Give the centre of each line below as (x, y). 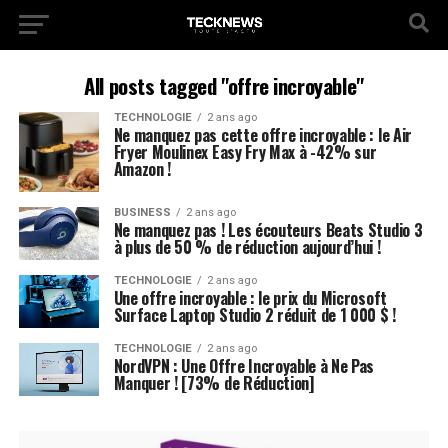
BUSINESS (142, 212)
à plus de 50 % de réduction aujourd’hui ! (247, 247)
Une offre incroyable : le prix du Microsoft (250, 298)
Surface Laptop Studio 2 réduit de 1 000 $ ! (254, 315)
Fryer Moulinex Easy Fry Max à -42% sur (245, 152)
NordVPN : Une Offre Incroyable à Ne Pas (244, 366)
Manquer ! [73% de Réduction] (213, 383)
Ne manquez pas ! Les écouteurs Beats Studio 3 (268, 230)
